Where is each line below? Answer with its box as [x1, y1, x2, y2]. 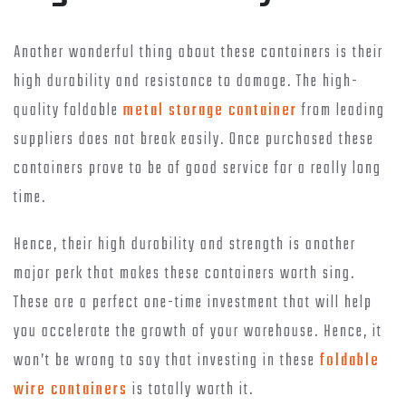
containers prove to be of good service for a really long [14, 156, 382, 183]
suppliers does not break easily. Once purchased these [14, 127, 374, 154]
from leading [297, 98, 385, 125]
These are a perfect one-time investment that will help [14, 290, 372, 317]
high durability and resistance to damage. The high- [14, 69, 359, 96]
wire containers [14, 377, 128, 404]
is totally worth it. [128, 377, 254, 404]
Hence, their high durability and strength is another [14, 232, 356, 259]
